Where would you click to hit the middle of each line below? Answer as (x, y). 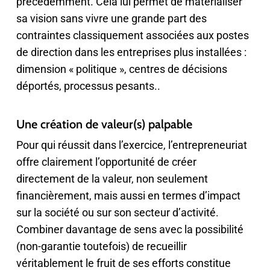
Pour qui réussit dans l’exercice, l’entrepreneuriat (131, 145)
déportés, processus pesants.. (88, 86)
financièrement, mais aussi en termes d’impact (128, 196)
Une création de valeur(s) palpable (104, 124)
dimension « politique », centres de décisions (121, 69)
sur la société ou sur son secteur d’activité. (117, 212)
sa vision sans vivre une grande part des (111, 18)
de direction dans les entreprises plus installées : (131, 52)
